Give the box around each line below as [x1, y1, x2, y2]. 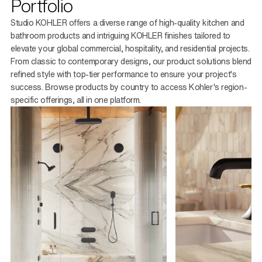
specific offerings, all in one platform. [11, 96, 142, 104]
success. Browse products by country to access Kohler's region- [11, 83, 247, 91]
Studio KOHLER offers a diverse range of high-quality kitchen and [11, 19, 244, 27]
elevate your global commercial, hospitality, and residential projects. [11, 44, 250, 53]
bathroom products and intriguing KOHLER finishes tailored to [11, 32, 230, 40]
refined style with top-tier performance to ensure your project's [11, 70, 237, 78]
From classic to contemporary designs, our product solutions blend [11, 57, 251, 65]
